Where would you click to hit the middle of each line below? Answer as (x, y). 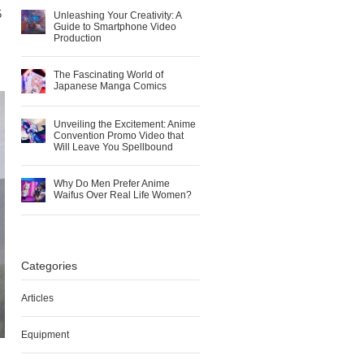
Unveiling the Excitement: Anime (125, 124)
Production (78, 38)
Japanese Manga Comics (110, 86)
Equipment (45, 335)
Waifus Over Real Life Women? (123, 195)
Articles (37, 298)
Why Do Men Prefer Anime (112, 184)
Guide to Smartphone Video (115, 27)
